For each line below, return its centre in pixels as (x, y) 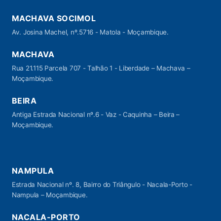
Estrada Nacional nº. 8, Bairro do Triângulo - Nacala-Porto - (102, 184)
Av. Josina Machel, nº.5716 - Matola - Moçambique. (90, 32)
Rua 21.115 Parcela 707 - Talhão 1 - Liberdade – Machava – (101, 68)
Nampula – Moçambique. (50, 195)
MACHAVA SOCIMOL (54, 18)
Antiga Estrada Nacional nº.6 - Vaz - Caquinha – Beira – (96, 114)
